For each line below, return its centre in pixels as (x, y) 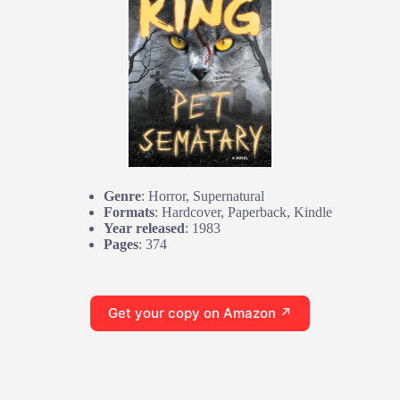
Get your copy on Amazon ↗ (200, 313)
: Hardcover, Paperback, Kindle (243, 212)
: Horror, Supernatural (203, 196)
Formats (129, 212)
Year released (144, 228)
